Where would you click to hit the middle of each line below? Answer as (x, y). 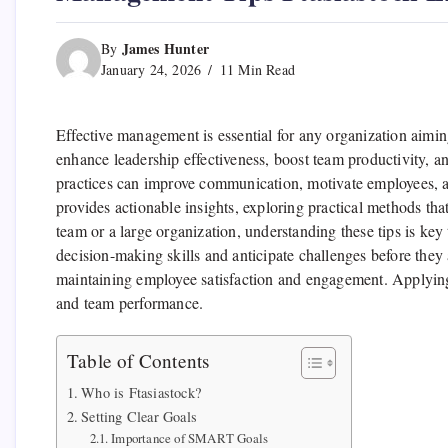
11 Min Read (255, 70)
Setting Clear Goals (139, 417)
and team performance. (130, 303)
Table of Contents (138, 361)
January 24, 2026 (151, 70)
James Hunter (165, 49)
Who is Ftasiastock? (141, 393)
